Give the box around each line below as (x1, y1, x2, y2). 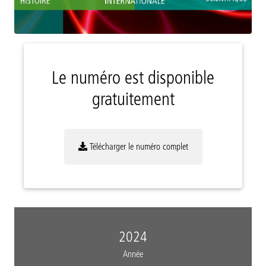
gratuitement (91, 88, 175, 110)
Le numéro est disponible (52, 67, 214, 88)
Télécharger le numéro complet (87, 141, 188, 152)
